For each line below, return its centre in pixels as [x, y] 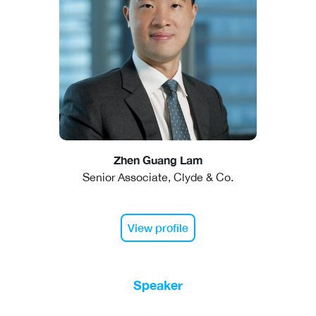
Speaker [158, 285]
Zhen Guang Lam [158, 160]
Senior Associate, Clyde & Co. [158, 177]
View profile [158, 228]
